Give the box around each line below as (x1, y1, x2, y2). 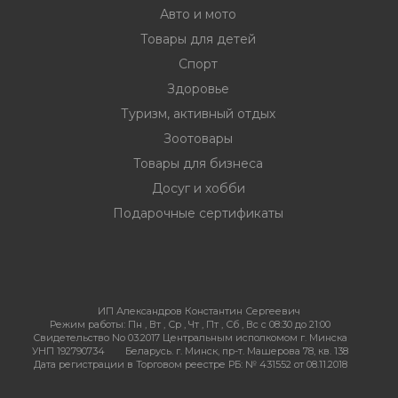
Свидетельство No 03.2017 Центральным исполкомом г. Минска (33, 331, 347, 344)
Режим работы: (50, 318, 128, 330)
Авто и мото (160, 6, 236, 22)
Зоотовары (163, 131, 233, 147)
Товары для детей (140, 31, 256, 47)
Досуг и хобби (151, 180, 245, 196)
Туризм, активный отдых (121, 106, 275, 122)
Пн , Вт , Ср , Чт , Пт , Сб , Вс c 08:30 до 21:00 (128, 318, 330, 330)
